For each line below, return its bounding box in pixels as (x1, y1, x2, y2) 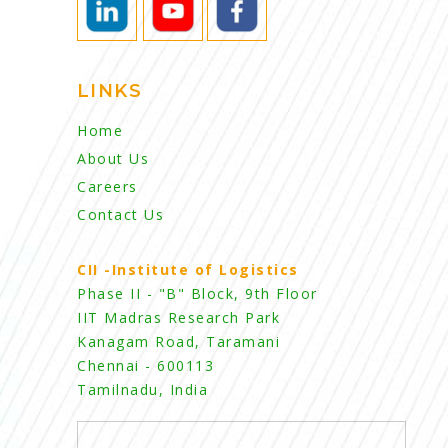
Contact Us (77, 204, 164, 224)
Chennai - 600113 (77, 355, 214, 375)
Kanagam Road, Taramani (77, 331, 280, 351)
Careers (77, 176, 138, 196)
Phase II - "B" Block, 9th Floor (77, 283, 318, 303)
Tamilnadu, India (77, 379, 208, 399)
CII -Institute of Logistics (77, 259, 299, 279)
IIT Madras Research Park (77, 307, 280, 327)
